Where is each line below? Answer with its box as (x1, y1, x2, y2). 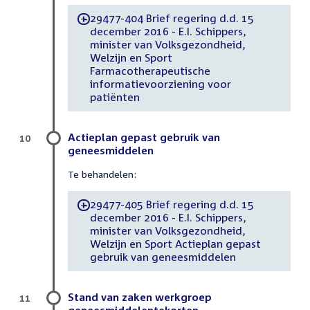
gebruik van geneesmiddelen (89, 250, 236, 264)
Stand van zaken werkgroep (68, 290, 212, 303)
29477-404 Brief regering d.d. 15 (89, 12, 254, 25)
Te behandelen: (68, 167, 136, 180)
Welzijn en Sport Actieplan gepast (89, 237, 261, 250)
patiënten (89, 91, 140, 104)
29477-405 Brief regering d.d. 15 (89, 198, 254, 211)
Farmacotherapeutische (89, 64, 210, 77)
